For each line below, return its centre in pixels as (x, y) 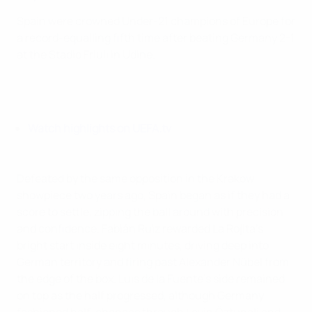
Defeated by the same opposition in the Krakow (135, 178)
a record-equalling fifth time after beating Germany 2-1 (156, 38)
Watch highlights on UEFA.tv (100, 128)
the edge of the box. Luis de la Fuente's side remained (151, 279)
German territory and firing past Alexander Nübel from (153, 262)
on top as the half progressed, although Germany (140, 295)
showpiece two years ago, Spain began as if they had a (153, 195)
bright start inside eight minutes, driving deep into (143, 245)
